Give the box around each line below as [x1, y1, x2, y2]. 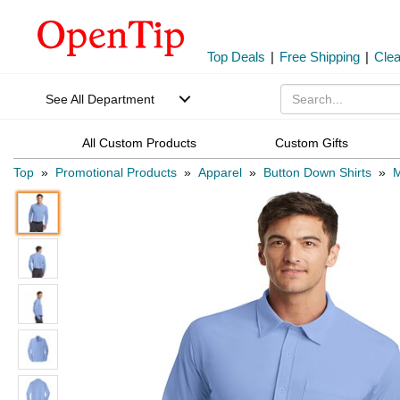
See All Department [46, 92, 154, 106]
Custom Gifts [275, 135, 349, 150]
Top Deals [207, 49, 265, 64]
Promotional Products [55, 165, 177, 180]
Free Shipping [279, 49, 360, 64]
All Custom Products [81, 135, 196, 150]
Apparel [198, 165, 242, 180]
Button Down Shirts [263, 165, 371, 180]
